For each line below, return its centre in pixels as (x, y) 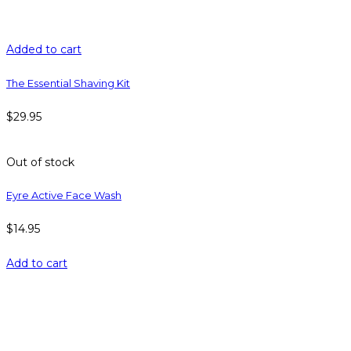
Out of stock (40, 162)
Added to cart (44, 50)
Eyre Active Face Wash (64, 195)
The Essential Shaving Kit (68, 83)
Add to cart (37, 264)
